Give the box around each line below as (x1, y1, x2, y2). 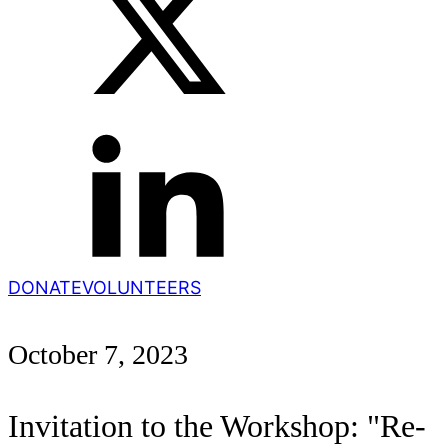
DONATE (8, 277, 82, 298)
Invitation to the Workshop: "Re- (8, 408, 426, 445)
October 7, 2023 (8, 339, 188, 371)
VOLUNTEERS (82, 277, 201, 298)
